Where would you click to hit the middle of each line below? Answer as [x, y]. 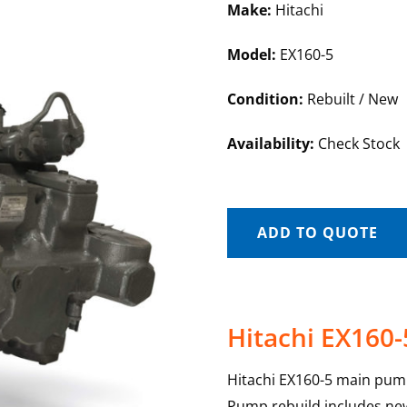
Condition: [265, 99]
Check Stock [357, 144]
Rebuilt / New [350, 99]
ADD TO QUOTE [317, 233]
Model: [251, 55]
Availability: [270, 144]
